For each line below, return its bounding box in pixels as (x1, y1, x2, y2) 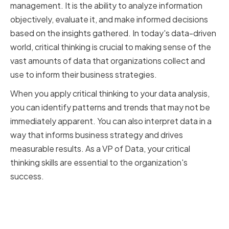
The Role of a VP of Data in (10, 188, 170, 207)
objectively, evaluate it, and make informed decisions (10, 14, 208, 25)
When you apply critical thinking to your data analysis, (10, 88, 210, 99)
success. (10, 171, 44, 182)
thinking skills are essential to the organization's (10, 157, 188, 168)
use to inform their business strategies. (10, 69, 157, 80)
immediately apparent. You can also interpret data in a (10, 116, 212, 127)
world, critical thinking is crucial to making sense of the (10, 41, 211, 53)
